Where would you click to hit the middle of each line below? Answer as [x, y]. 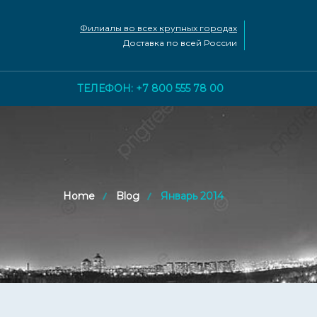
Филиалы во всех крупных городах [158, 28]
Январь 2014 [192, 196]
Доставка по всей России [180, 43]
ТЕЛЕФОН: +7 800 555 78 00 [150, 88]
